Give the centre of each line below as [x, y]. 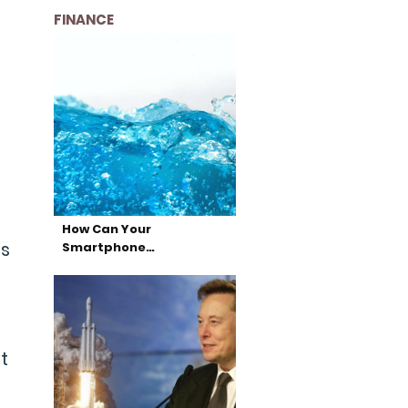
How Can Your [106, 229]
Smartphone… [108, 247]
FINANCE [83, 20]
